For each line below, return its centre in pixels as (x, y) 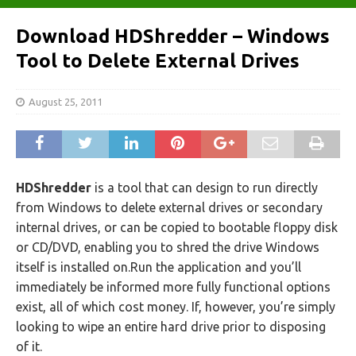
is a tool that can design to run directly (205, 188)
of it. (29, 346)
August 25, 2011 (66, 102)
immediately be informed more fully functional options (173, 287)
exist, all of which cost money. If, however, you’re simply (176, 307)
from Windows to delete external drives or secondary (169, 207)
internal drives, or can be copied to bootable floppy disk (177, 227)
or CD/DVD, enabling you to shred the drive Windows (168, 247)
